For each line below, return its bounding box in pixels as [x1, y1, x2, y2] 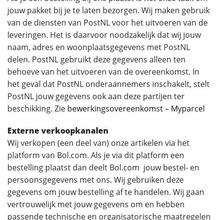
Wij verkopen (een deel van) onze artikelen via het [7, 137, 190, 148]
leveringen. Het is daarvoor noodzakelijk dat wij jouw [7, 29, 201, 40]
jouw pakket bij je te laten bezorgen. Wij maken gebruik [7, 5, 210, 16]
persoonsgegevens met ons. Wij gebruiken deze [7, 174, 184, 185]
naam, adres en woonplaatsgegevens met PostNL [7, 42, 190, 53]
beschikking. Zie [7, 103, 67, 114]
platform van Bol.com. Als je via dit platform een [7, 150, 184, 161]
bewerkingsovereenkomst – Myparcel [67, 103, 205, 114]
